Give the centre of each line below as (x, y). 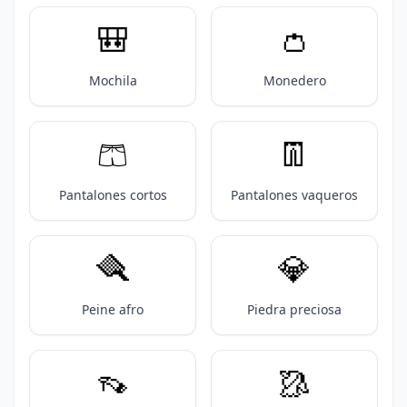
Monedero (294, 80)
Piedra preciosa (294, 309)
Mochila (113, 80)
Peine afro (113, 309)
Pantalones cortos (113, 195)
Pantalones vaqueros (294, 195)
